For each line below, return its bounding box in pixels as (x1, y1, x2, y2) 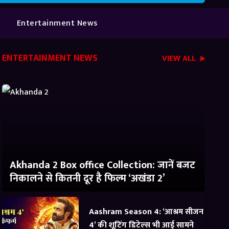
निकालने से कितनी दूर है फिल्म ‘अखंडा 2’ (10, 170, 166, 187)
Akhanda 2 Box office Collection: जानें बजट (10, 156, 196, 174)
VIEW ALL (162, 52, 198, 65)
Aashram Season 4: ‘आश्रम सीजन (89, 205, 204, 219)
